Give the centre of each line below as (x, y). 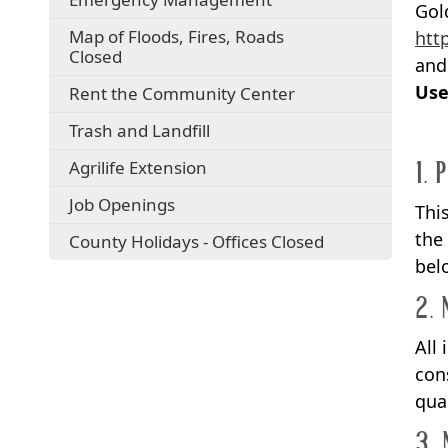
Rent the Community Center (182, 93)
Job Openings (122, 204)
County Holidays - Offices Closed (197, 241)
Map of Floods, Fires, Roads (177, 36)
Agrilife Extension (138, 167)
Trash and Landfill (140, 130)
